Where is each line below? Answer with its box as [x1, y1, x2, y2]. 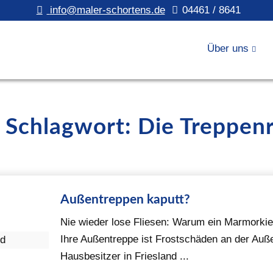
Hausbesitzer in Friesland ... [60, 250, 190, 263]
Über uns [207, 43, 249, 54]
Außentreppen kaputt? [60, 193, 191, 207]
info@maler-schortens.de [49, 4, 165, 16]
